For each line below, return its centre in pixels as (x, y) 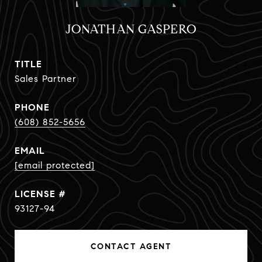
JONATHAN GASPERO (131, 29)
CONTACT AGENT (131, 247)
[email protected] (55, 165)
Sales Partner (46, 79)
